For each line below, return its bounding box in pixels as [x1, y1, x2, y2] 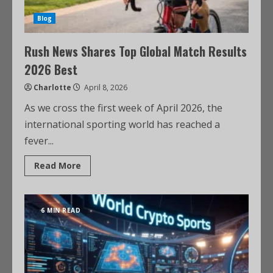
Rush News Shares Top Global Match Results [24, 42, 247, 60]
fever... [24, 134, 54, 147]
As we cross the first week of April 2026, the [24, 101, 222, 115]
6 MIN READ [41, 206, 80, 214]
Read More [34, 160, 81, 171]
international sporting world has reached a [24, 118, 220, 131]
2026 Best [24, 60, 77, 79]
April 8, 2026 [82, 82, 127, 93]
